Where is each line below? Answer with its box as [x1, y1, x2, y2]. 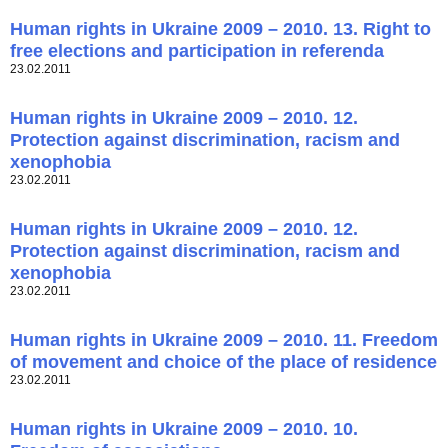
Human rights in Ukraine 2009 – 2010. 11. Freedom [10, 330, 438, 351]
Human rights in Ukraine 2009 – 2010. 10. [10, 419, 358, 440]
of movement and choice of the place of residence [10, 352, 437, 373]
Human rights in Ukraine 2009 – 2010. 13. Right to [10, 19, 431, 40]
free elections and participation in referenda [10, 41, 384, 62]
